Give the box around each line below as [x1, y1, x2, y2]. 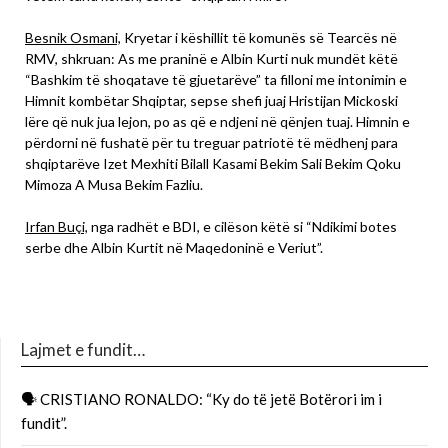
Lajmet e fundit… [21, 339, 145, 361]
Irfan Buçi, [25, 218, 88, 236]
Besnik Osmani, [25, 29, 121, 47]
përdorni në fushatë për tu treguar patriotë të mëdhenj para [25, 134, 398, 152]
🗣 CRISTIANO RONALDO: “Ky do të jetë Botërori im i [21, 390, 382, 409]
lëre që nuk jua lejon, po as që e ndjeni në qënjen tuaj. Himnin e [25, 113, 410, 131]
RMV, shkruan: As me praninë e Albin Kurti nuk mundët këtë [25, 50, 398, 68]
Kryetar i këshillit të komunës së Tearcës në [121, 29, 397, 47]
